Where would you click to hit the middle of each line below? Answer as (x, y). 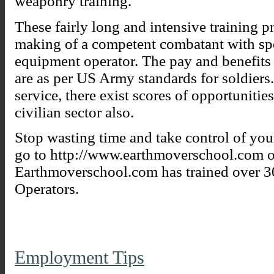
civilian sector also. (74, 112)
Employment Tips (80, 257)
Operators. (47, 188)
